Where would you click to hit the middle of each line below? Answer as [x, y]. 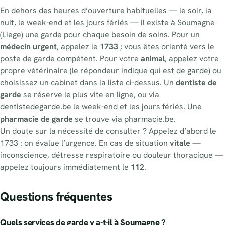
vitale [180, 143]
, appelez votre [192, 59]
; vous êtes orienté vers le [166, 47]
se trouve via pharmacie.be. [124, 119]
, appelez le [78, 47]
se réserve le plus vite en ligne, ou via [90, 95]
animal [153, 59]
